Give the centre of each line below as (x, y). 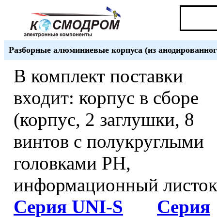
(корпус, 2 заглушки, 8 (104, 119)
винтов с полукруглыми (109, 141)
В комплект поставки (98, 76)
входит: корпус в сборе (106, 98)
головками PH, (72, 163)
